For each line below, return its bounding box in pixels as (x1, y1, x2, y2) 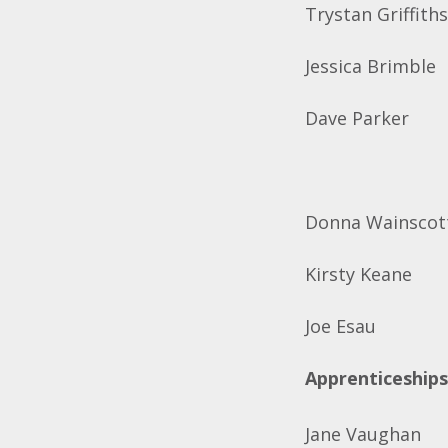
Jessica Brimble (305, 54, 437, 78)
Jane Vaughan (305, 422, 422, 446)
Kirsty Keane (305, 262, 413, 286)
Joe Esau (305, 314, 377, 338)
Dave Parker (305, 106, 410, 130)
